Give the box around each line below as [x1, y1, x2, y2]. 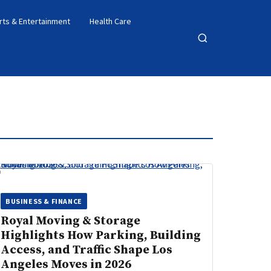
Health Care [90, 16, 131, 27]
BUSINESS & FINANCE [5, 197, 82, 206]
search [197, 54, 224, 67]
